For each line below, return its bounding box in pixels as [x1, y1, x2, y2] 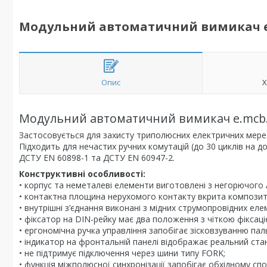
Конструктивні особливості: [19, 168, 145, 179]
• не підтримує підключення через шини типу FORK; [19, 247, 225, 259]
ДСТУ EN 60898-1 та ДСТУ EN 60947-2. [19, 152, 175, 163]
